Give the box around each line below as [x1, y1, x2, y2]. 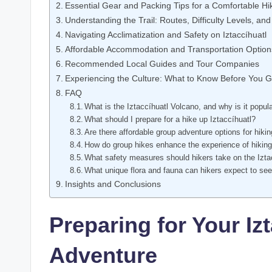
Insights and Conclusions [64, 178, 161, 189]
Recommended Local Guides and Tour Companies [64, 58, 259, 69]
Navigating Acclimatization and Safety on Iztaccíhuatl [64, 29, 267, 39]
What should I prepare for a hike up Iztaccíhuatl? [84, 114, 256, 124]
